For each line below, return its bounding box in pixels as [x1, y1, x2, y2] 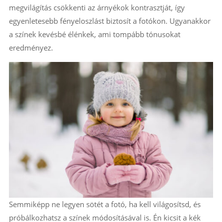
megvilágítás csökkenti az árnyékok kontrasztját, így [8, 2, 185, 12]
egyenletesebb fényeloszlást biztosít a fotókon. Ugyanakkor [8, 15, 211, 26]
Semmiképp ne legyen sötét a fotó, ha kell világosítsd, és [8, 199, 201, 209]
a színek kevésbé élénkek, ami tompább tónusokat [8, 29, 180, 39]
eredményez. [8, 42, 53, 53]
